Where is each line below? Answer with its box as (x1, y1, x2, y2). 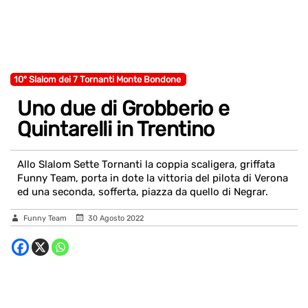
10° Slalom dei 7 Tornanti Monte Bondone (14, 74, 185, 85)
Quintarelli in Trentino (17, 117, 215, 142)
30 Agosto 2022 (88, 214, 144, 223)
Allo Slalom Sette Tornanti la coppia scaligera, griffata (17, 158, 275, 170)
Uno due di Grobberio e (17, 96, 230, 121)
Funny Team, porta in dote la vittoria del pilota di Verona (17, 172, 288, 184)
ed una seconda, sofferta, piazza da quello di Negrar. (17, 186, 268, 198)
